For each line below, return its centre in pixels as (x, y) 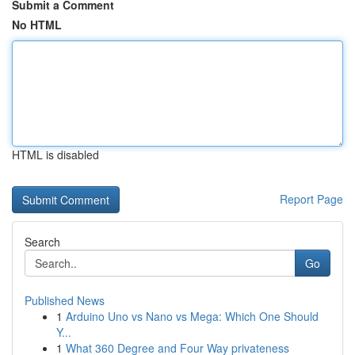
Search (42, 242)
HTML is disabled (55, 155)
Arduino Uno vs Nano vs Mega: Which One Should (192, 316)
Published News (65, 300)
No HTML (37, 25)
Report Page (311, 199)
